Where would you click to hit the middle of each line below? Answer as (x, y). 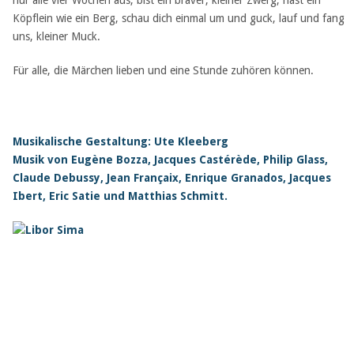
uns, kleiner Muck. (56, 36)
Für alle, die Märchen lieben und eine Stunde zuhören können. (163, 70)
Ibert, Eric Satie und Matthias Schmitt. (120, 196)
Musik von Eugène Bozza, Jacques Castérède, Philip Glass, (170, 160)
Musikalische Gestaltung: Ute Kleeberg (120, 141)
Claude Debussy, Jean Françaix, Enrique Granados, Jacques (171, 178)
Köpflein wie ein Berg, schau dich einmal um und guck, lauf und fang (178, 18)
